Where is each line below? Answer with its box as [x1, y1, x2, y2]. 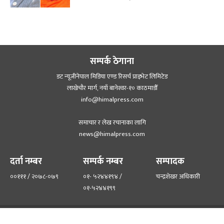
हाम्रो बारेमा [109, 207, 137, 219]
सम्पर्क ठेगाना [90, 53, 134, 69]
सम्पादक [156, 153, 184, 169]
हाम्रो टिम [71, 207, 94, 219]
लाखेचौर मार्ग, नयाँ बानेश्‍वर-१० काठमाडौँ [66, 82, 157, 93]
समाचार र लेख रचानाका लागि [78, 116, 146, 128]
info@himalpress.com [80, 93, 143, 105]
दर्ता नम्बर [10, 153, 42, 169]
